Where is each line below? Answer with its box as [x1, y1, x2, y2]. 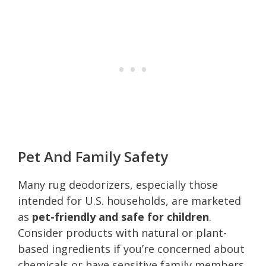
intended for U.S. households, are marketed [18, 193, 241, 208]
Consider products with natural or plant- [18, 225, 227, 240]
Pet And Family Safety [18, 146, 168, 166]
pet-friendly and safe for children [32, 209, 209, 224]
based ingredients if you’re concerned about [18, 241, 245, 256]
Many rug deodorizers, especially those [18, 177, 218, 192]
